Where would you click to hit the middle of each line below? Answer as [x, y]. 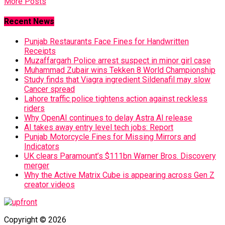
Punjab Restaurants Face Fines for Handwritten [106, 42]
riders [34, 108]
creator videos [49, 185]
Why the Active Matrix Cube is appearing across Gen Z [119, 175]
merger [37, 166]
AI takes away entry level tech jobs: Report [99, 128]
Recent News [29, 21]
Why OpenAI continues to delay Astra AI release [108, 118]
